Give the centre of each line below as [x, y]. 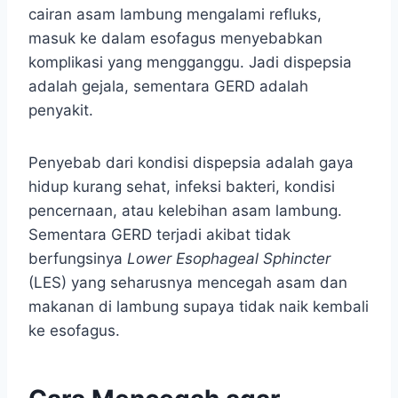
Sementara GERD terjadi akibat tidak [159, 235]
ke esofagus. [74, 331]
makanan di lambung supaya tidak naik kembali [199, 307]
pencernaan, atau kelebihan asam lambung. [185, 211]
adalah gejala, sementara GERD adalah [168, 87]
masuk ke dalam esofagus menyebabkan [175, 39]
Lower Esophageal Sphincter [229, 259]
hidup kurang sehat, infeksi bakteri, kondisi [182, 187]
